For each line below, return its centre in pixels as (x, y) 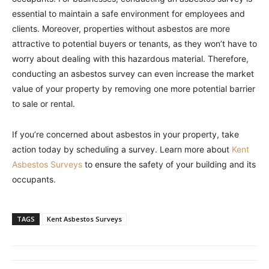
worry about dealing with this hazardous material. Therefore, (130, 59)
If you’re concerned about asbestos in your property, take (125, 134)
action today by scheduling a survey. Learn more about (121, 149)
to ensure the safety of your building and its (169, 164)
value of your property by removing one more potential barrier (134, 89)
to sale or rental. (44, 104)
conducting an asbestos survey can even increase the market (133, 74)
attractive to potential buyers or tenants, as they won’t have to (134, 44)
